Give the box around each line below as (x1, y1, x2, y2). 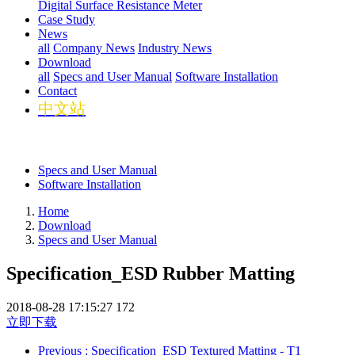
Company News (53, 41, 135, 55)
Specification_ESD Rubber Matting (6, 263, 295, 284)
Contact (38, 84, 77, 97)
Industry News (138, 41, 212, 55)
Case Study (38, 13, 95, 26)
